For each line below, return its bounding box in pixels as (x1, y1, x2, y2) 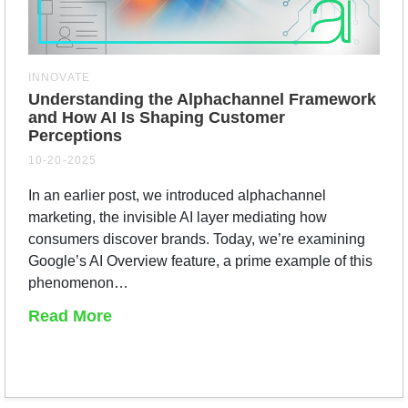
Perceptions (28, 126, 122, 145)
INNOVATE (28, 70, 90, 84)
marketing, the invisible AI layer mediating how (28, 209, 327, 225)
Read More (28, 306, 112, 325)
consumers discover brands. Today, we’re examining (28, 230, 365, 247)
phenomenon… (28, 274, 128, 291)
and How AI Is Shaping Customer (28, 107, 285, 127)
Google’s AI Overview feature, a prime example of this (28, 252, 372, 269)
